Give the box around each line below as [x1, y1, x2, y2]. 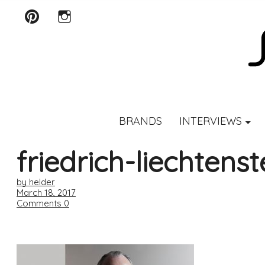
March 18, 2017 [17, 187, 76, 199]
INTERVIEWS [179, 114, 242, 128]
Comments [17, 198, 62, 209]
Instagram [48, 31, 114, 49]
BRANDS [118, 114, 162, 128]
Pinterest [15, 31, 72, 49]
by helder [17, 176, 55, 188]
